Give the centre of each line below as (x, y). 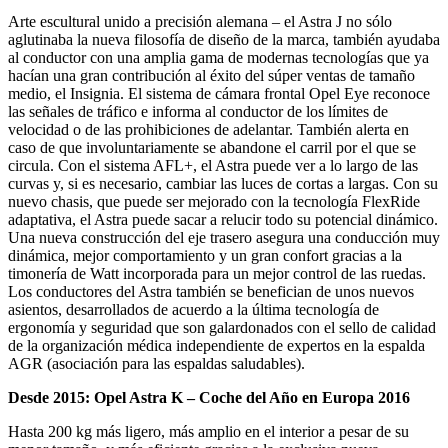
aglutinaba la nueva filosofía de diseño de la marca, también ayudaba (224, 39)
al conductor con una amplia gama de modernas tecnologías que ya (218, 57)
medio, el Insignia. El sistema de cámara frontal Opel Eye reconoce (219, 93)
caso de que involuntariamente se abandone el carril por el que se (212, 147)
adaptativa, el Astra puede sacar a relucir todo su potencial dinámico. (223, 219)
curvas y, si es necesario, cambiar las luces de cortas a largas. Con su (223, 183)
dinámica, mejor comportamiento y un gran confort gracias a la (205, 255)
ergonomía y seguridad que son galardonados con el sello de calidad (222, 327)
